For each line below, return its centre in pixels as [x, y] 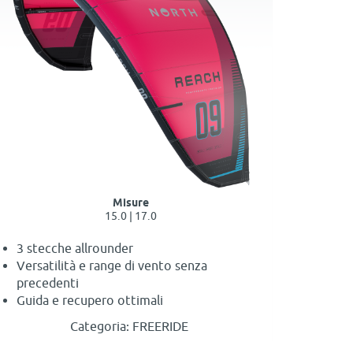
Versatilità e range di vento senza [112, 266]
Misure [131, 203]
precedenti [48, 283]
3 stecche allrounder [75, 249]
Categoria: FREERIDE [131, 327]
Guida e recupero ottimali [90, 301]
